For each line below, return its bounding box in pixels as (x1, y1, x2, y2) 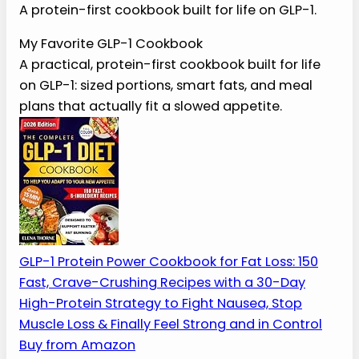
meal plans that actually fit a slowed (41, 263, 278, 282)
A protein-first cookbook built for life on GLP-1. (19, 139, 317, 158)
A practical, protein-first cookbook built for (41, 223, 320, 242)
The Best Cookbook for (19, 51, 321, 88)
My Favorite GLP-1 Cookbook (41, 195, 251, 215)
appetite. (41, 283, 100, 302)
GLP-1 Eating (19, 83, 186, 119)
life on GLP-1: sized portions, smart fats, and (41, 243, 320, 262)
